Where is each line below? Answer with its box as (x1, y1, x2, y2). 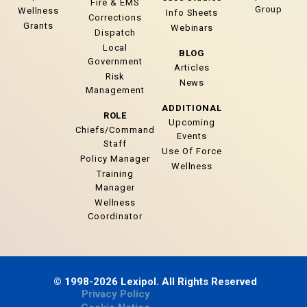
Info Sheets (165, 8, 219, 19)
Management (86, 85, 145, 96)
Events (177, 131, 207, 142)
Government (88, 56, 143, 67)
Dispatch (95, 27, 136, 38)
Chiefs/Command (75, 125, 155, 136)
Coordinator (88, 211, 143, 222)
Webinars (170, 23, 214, 34)
